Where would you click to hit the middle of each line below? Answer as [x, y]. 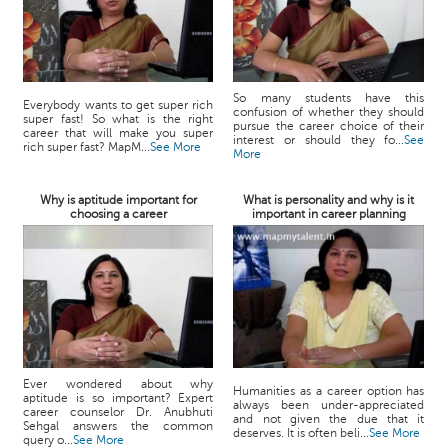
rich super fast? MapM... [87, 147]
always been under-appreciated [329, 405]
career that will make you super [118, 133]
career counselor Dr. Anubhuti [118, 412]
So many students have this [329, 98]
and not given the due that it [329, 419]
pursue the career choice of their [329, 126]
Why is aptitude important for [118, 200]
